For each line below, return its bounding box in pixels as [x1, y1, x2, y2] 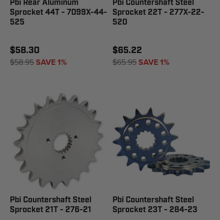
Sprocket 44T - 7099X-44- [10, 7, 107, 18]
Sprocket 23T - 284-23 [112, 205, 197, 215]
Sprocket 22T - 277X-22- [112, 7, 204, 18]
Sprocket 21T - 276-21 [10, 205, 91, 215]
